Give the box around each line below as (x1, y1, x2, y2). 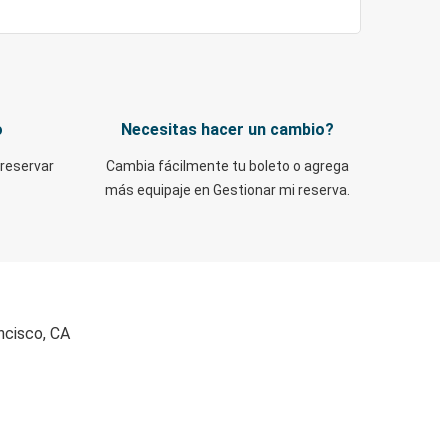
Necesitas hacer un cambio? (121, 120, 334, 139)
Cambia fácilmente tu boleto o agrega (106, 158, 349, 174)
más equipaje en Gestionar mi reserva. (105, 182, 350, 198)
